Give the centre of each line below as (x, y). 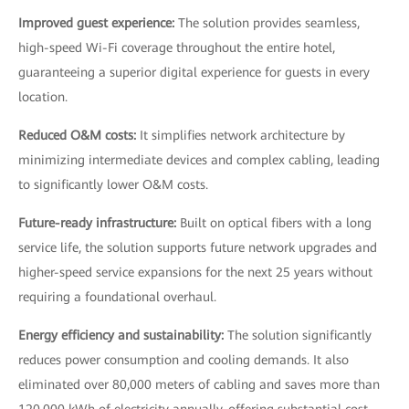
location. (43, 97)
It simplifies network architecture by (242, 135)
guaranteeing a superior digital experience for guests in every (194, 72)
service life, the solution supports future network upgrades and (198, 247)
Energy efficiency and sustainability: (123, 335)
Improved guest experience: (98, 23)
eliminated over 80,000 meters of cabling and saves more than (199, 384)
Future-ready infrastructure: (99, 223)
